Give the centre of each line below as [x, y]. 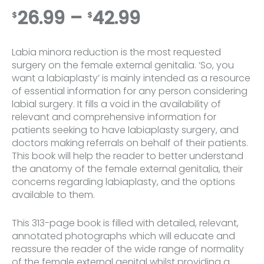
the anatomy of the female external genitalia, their [127, 169]
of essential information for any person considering [130, 91]
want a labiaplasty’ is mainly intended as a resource [131, 78]
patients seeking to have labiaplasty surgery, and [125, 130]
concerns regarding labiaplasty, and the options [123, 182]
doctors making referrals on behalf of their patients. [130, 143]
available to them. [53, 195]
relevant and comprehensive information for [114, 117]
